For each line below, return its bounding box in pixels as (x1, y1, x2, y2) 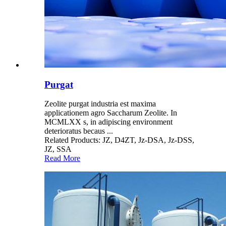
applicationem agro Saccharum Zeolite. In (44, 108, 177, 118)
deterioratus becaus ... (44, 127, 113, 136)
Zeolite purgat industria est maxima (44, 99, 156, 108)
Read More (44, 154, 80, 163)
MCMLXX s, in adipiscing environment (44, 118, 173, 127)
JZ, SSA (44, 145, 72, 154)
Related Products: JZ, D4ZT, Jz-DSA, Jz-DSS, (44, 136, 194, 145)
